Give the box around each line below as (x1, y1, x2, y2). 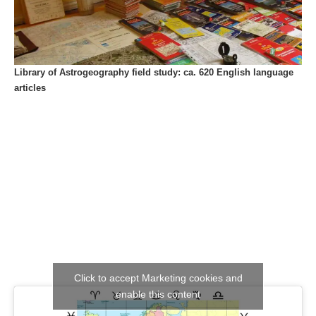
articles (14, 83, 46, 94)
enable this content (116, 288, 200, 300)
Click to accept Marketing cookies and (73, 272, 243, 284)
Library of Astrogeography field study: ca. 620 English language (14, 67, 293, 78)
